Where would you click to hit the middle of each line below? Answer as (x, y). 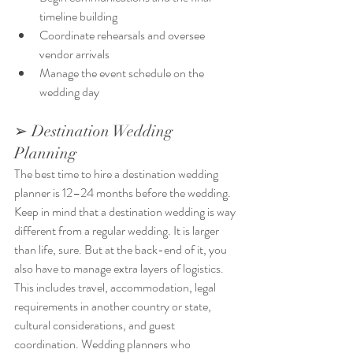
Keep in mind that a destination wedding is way (126, 212)
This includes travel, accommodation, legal (116, 288)
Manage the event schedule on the (123, 73)
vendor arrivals (74, 54)
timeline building (78, 17)
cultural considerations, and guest (96, 325)
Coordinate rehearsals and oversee (123, 35)
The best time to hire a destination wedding (117, 174)
